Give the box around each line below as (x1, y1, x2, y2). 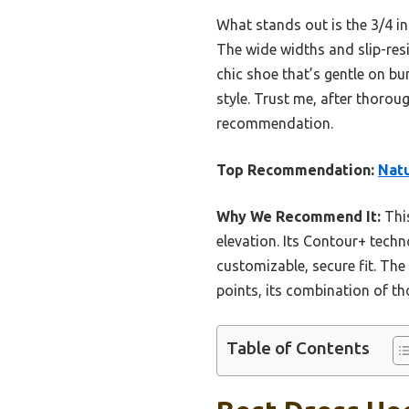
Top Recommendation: (216, 161, 374, 178)
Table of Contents (226, 337, 370, 358)
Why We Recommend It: (216, 207, 381, 225)
